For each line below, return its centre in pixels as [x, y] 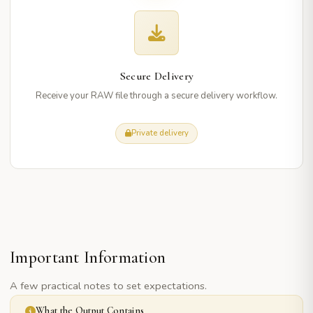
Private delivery [160, 133]
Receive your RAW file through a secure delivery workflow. [156, 95]
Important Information [88, 257]
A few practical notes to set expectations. [108, 286]
